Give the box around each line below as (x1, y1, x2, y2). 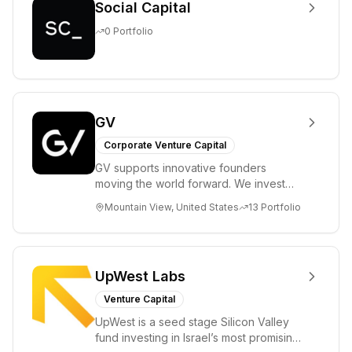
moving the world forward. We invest (95, 177, 285, 190)
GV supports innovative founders (95, 161, 266, 174)
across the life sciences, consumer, (95, 192, 277, 206)
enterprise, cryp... (95, 208, 185, 222)
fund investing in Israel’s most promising (95, 331, 299, 344)
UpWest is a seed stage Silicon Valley (95, 315, 289, 328)
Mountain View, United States (104, 201, 239, 213)
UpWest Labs (95, 268, 185, 284)
